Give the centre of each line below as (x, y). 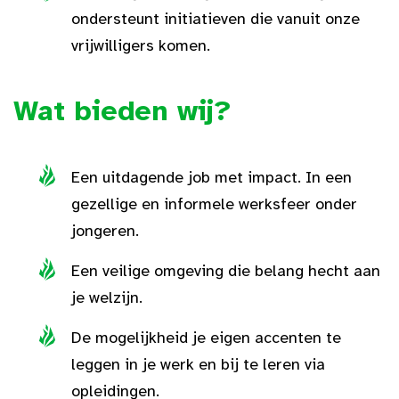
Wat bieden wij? (122, 111)
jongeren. (105, 231)
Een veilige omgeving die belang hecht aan (226, 271)
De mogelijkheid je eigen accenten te (206, 338)
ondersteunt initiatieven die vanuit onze (216, 19)
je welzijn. (107, 297)
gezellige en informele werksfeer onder (214, 204)
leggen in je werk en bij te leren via (198, 364)
